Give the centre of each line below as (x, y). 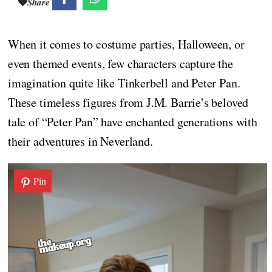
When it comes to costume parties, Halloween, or (126, 44)
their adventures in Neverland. (80, 141)
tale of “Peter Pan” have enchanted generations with (133, 122)
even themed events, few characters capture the (121, 64)
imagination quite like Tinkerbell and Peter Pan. (124, 83)
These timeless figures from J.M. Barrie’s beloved (128, 103)
